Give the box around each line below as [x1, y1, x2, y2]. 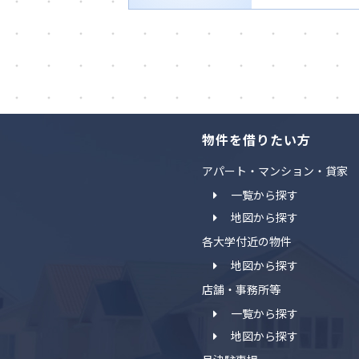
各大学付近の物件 [201, 233, 292, 249]
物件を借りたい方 [201, 130, 311, 149]
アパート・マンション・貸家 [201, 163, 348, 179]
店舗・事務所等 [201, 281, 280, 297]
